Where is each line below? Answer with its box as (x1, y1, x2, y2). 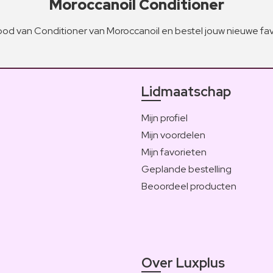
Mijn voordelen (141, 128, 205, 141)
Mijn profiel (141, 111, 188, 124)
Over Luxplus (141, 253, 225, 272)
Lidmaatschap (141, 82, 231, 101)
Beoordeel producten (141, 179, 236, 193)
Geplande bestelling (141, 162, 232, 175)
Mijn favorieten (141, 145, 207, 158)
